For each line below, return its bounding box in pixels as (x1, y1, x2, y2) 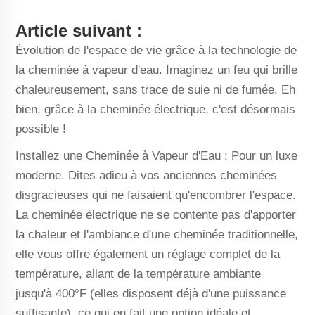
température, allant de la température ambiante (15, 267, 261, 281)
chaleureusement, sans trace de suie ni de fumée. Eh (15, 83, 295, 96)
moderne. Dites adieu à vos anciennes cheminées (15, 169, 277, 182)
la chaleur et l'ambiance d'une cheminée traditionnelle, (15, 228, 298, 241)
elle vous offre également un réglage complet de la (15, 247, 280, 261)
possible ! (15, 122, 66, 136)
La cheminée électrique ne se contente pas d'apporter (15, 208, 296, 221)
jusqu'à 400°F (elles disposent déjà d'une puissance (15, 287, 286, 300)
